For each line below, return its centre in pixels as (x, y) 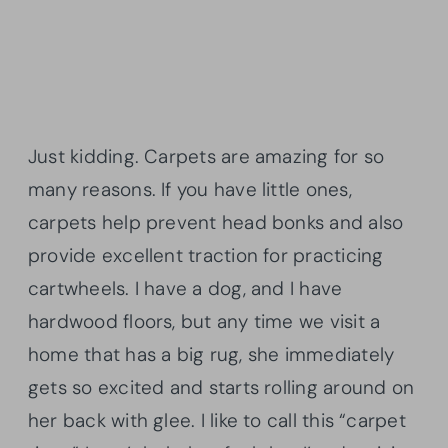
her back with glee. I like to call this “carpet (217, 420)
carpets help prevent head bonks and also (216, 222)
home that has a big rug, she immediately (211, 354)
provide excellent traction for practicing (206, 255)
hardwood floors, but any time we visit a (204, 321)
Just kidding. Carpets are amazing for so (206, 156)
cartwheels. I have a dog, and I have (185, 288)
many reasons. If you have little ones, (190, 189)
